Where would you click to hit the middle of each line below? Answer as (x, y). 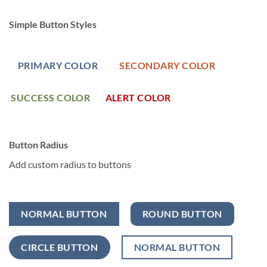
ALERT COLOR (138, 98)
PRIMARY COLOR (58, 65)
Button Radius (38, 144)
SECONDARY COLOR (167, 65)
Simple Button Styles (53, 24)
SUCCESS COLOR (51, 98)
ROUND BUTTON (182, 213)
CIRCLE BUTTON (60, 247)
